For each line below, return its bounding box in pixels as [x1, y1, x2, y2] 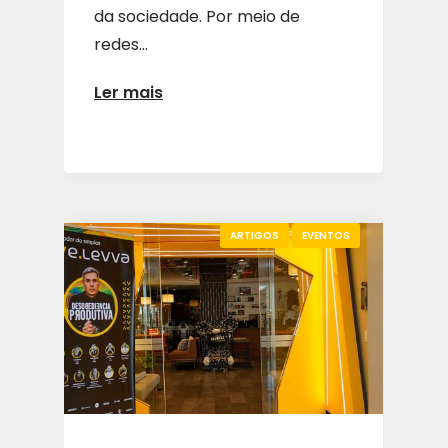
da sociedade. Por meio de [94, 4, 300, 28]
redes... [94, 32, 148, 56]
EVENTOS [302, 227, 350, 243]
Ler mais [94, 81, 163, 105]
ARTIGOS [230, 227, 279, 243]
